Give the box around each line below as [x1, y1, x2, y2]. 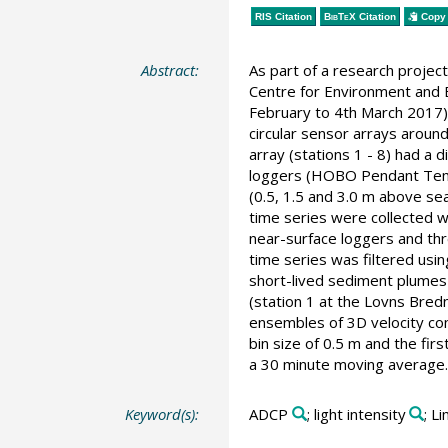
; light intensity [306, 403, 406, 424]
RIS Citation [254, 10, 312, 22]
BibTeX [323, 10, 356, 22]
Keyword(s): [125, 403, 200, 424]
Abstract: [141, 60, 200, 81]
